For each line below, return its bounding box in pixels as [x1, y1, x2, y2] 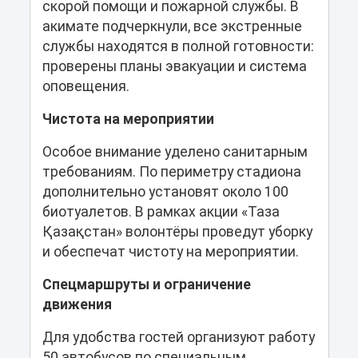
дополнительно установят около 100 [42, 183, 288, 200]
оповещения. [42, 78, 129, 94]
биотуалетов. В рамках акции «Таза [42, 203, 280, 220]
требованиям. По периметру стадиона [42, 163, 301, 180]
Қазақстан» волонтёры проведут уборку [42, 223, 312, 240]
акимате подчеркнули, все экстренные [42, 18, 302, 34]
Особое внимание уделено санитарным [42, 143, 308, 160]
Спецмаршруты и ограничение [42, 276, 251, 292]
